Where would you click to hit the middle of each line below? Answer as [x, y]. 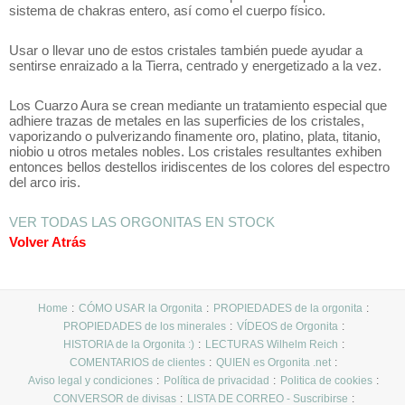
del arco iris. [45, 182]
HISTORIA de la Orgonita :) [128, 344]
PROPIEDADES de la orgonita [288, 308]
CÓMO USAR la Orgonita [141, 308]
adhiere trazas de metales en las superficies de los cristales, [187, 121]
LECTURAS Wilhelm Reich [271, 344]
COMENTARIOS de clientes [137, 363]
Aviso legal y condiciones [90, 381]
